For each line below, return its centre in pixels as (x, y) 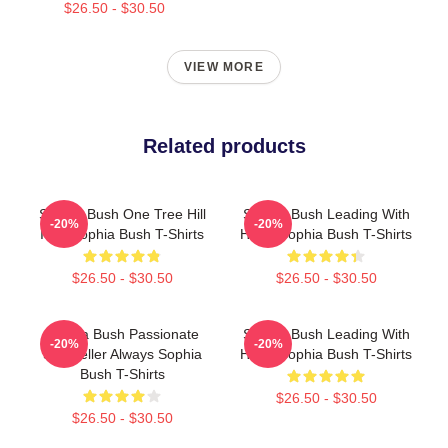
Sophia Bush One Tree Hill (122, 214)
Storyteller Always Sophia (122, 354)
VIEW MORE (224, 67)
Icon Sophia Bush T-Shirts (122, 234)
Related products (224, 146)
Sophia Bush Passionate (122, 334)
